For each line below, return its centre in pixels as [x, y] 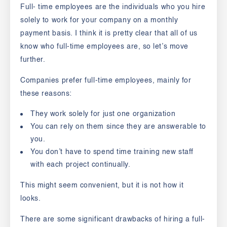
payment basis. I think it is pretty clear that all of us [109, 33]
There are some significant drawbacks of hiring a [105, 219]
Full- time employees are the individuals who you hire [113, 7]
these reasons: [46, 93]
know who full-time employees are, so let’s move [104, 46]
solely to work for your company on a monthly [99, 20]
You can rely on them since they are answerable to [118, 126]
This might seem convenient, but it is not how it [102, 185]
